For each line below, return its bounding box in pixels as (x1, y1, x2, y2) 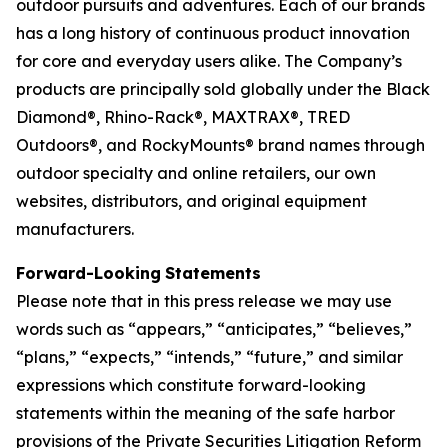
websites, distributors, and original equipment (16, 191, 367, 211)
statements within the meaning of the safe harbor (16, 403, 395, 423)
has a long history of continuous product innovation (16, 23, 410, 43)
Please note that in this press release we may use (16, 291, 392, 311)
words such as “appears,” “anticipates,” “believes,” (16, 319, 412, 339)
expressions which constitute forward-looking (16, 375, 366, 395)
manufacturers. (16, 219, 134, 239)
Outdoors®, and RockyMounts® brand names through (16, 135, 425, 155)
